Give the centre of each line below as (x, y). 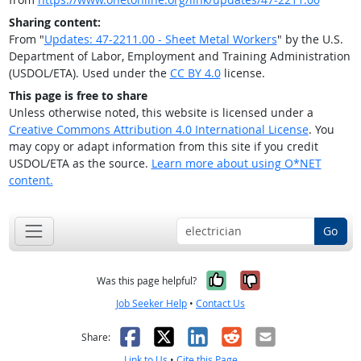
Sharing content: (54, 23)
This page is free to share (78, 96)
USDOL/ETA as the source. (80, 164)
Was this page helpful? (147, 280)
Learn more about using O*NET (236, 164)
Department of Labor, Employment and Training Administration (179, 56)
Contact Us (220, 303)
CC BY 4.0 (195, 73)
